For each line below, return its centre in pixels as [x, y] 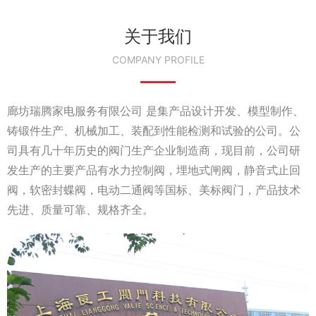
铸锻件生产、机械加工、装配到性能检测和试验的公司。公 [154, 130]
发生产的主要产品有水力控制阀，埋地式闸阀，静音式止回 [154, 170]
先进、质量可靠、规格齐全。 [80, 209]
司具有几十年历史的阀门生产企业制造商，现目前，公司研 [154, 150]
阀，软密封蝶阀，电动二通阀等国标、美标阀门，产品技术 [154, 189]
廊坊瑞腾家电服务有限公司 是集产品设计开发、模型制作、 [156, 110]
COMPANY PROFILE [158, 59]
